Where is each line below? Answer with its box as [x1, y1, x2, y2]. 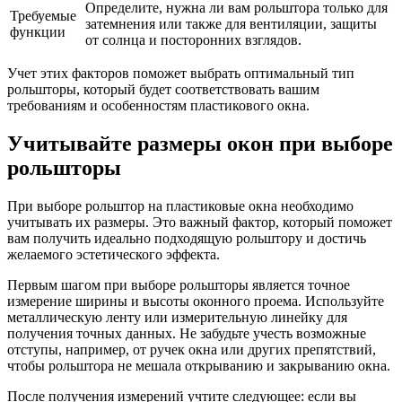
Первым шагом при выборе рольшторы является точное [7, 277, 350, 293]
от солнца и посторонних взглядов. [85, 32, 301, 48]
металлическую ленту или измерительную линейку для [7, 310, 347, 326]
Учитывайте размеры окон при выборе [7, 132, 393, 156]
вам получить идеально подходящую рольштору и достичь [7, 231, 366, 247]
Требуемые [10, 8, 76, 24]
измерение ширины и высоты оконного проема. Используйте [7, 293, 384, 310]
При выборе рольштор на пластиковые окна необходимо [7, 198, 354, 214]
